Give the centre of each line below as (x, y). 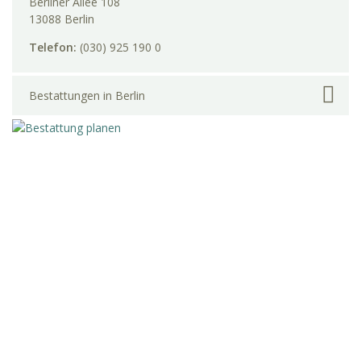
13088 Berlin (62, 19)
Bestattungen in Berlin (87, 95)
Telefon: (54, 48)
